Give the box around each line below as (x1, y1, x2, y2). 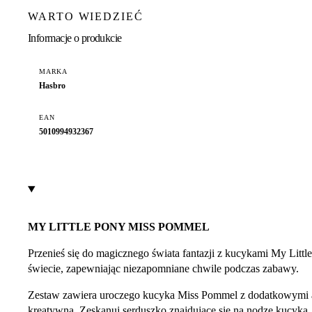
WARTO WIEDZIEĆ (28, 10, 143, 23)
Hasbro (39, 81, 65, 91)
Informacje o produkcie (28, 32, 122, 45)
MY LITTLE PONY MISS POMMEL (28, 220, 210, 233)
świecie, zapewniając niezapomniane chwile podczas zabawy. (28, 262, 299, 274)
